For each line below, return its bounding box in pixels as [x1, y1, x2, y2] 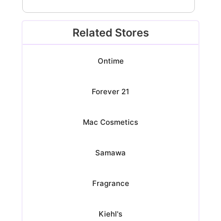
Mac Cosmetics [83, 117, 138, 127]
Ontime [97, 56, 124, 66]
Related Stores [72, 26, 149, 39]
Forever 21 [92, 87, 129, 96]
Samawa [95, 148, 126, 157]
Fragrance [92, 179, 129, 188]
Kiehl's [99, 209, 122, 219]
